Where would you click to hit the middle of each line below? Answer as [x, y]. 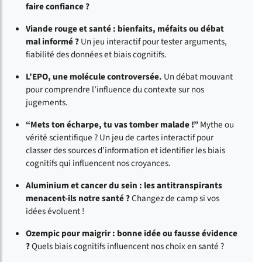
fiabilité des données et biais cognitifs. [96, 55]
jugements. [47, 103]
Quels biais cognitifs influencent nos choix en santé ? [128, 247]
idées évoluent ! [55, 211]
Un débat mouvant [197, 77]
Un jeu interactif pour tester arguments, [154, 42]
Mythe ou [217, 125]
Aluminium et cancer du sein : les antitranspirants [124, 186]
